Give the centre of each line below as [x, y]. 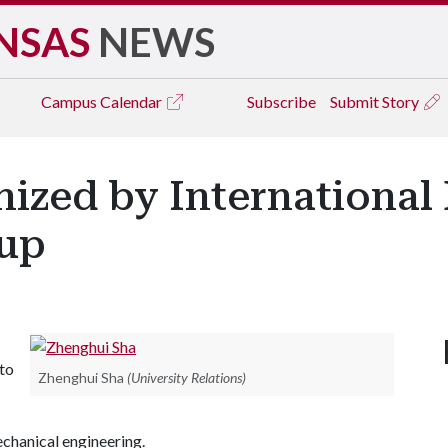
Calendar [132, 101]
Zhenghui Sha [81, 377]
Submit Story [376, 101]
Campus [70, 101]
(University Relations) [186, 377]
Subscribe [281, 101]
